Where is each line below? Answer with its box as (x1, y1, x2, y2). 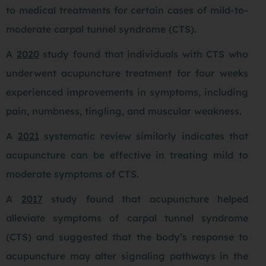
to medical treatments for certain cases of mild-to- (6, 4, 248, 17)
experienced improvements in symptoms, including (6, 86, 248, 99)
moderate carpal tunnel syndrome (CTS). (6, 23, 199, 36)
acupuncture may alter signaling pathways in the (6, 250, 248, 262)
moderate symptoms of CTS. (6, 168, 139, 180)
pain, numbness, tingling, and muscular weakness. (6, 105, 242, 118)
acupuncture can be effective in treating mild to (6, 149, 248, 161)
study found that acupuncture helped (42, 193, 248, 205)
